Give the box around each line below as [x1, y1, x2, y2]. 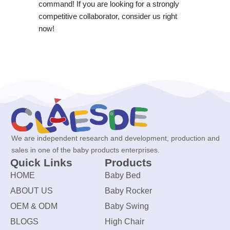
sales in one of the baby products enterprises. [11, 146, 160, 155]
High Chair [104, 217, 144, 226]
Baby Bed [104, 171, 141, 180]
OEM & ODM [10, 202, 57, 211]
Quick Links [10, 157, 72, 169]
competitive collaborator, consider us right [38, 11, 177, 21]
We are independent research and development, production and [11, 134, 220, 143]
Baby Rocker [104, 186, 152, 196]
